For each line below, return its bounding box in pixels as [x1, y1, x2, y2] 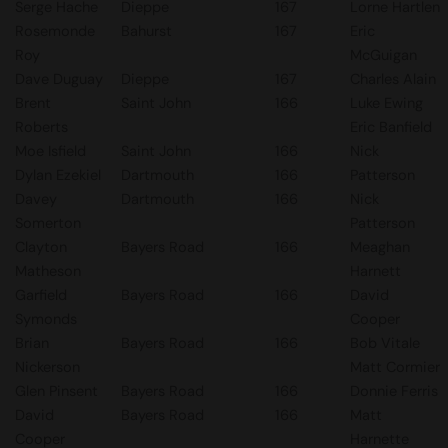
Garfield [15, 285, 67, 305]
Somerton [15, 213, 81, 233]
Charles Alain [350, 69, 436, 89]
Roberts [15, 117, 68, 137]
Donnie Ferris [350, 381, 438, 401]
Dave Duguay [15, 69, 103, 89]
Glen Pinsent [15, 381, 98, 401]
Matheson [15, 261, 81, 281]
